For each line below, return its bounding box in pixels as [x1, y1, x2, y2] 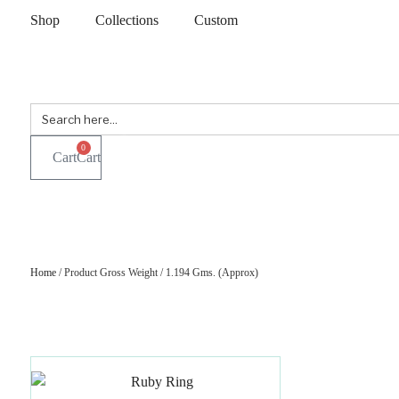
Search [28, 102, 68, 117]
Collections [94, 12, 159, 28]
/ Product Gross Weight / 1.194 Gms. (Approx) [55, 266, 258, 279]
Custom [193, 12, 238, 28]
